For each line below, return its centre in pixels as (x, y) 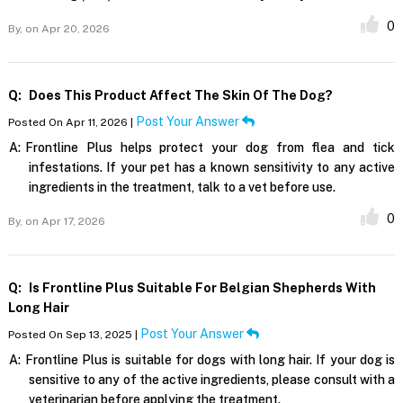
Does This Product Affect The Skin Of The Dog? (179, 95)
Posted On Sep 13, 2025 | (74, 334)
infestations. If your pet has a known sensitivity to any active (212, 167)
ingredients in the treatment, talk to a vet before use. (182, 187)
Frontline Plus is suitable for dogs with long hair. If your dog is (210, 359)
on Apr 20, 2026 (66, 28)
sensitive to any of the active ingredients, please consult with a (212, 379)
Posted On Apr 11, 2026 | (72, 122)
